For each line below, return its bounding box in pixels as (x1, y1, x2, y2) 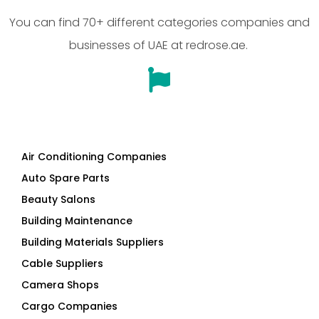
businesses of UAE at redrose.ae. (68, 37, 251, 53)
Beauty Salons (21, 192, 95, 207)
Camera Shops (21, 278, 99, 293)
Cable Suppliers (21, 256, 103, 271)
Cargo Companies (21, 299, 117, 314)
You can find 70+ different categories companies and (9, 14, 310, 31)
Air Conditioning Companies (21, 150, 167, 164)
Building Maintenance (21, 214, 132, 229)
